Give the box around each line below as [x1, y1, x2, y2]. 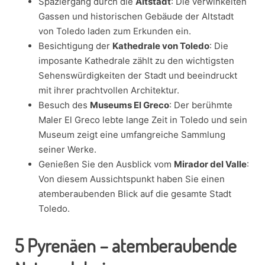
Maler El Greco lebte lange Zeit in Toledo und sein [38, 114, 247, 125]
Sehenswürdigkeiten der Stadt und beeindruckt [38, 69, 237, 81]
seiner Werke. [38, 143, 96, 155]
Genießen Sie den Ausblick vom [38, 158, 174, 170]
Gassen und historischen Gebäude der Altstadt [38, 10, 234, 22]
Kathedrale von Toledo [112, 40, 209, 51]
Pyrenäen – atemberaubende [24, 232, 237, 257]
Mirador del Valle [174, 158, 247, 170]
